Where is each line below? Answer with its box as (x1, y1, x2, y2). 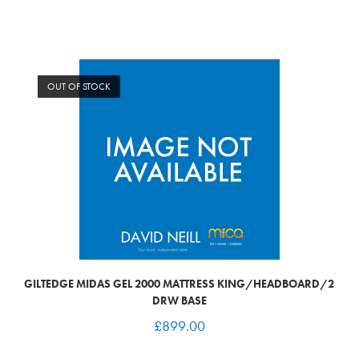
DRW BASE (151, 293, 207, 308)
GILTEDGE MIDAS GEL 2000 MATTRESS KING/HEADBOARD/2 (24, 276, 335, 291)
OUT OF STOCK (46, 80, 111, 93)
